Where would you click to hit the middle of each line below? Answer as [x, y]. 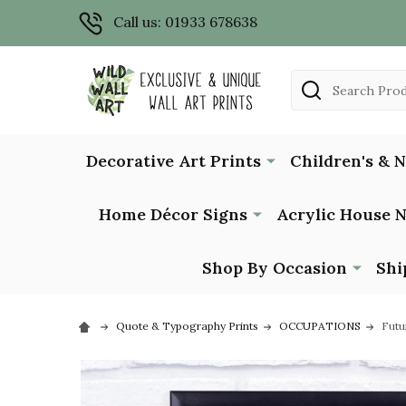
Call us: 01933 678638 [185, 22]
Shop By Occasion [275, 267]
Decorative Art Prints [173, 160]
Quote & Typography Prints [187, 325]
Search [315, 80]
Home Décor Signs [173, 214]
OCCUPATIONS [320, 325]
